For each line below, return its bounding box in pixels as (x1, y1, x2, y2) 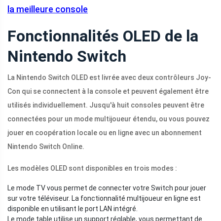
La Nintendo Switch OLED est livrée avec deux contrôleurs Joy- (7, 74, 211, 82)
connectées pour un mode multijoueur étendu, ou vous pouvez (7, 115, 210, 123)
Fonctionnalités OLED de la (7, 27, 198, 46)
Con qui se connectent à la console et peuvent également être (7, 87, 209, 96)
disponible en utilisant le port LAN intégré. (7, 205, 138, 213)
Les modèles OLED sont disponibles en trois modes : (7, 164, 177, 173)
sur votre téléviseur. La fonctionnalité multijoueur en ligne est (7, 194, 201, 203)
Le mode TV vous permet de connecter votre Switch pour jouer (7, 184, 206, 192)
